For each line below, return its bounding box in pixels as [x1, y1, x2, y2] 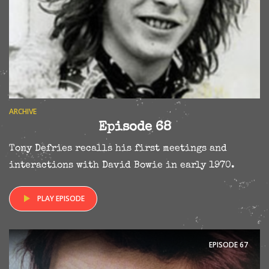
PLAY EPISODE [37, 193, 85, 204]
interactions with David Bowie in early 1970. [9, 161, 235, 171]
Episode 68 [98, 121, 171, 135]
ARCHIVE [9, 106, 37, 117]
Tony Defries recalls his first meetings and [9, 144, 227, 154]
